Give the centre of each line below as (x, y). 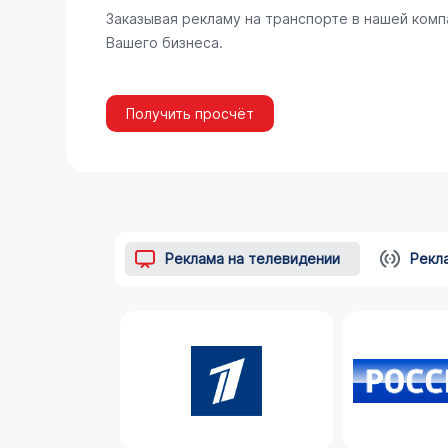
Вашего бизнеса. (164, 42)
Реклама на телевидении (252, 258)
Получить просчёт (189, 113)
